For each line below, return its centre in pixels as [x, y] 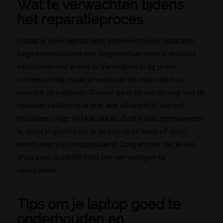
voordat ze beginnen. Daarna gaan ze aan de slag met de [111, 92]
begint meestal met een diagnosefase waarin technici [106, 53]
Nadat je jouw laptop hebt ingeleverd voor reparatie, [106, 40]
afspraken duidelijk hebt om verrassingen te [91, 157]
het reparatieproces [80, 19]
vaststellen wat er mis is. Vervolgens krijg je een [97, 66]
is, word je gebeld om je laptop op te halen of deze [101, 131]
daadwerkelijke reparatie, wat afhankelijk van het [100, 105]
